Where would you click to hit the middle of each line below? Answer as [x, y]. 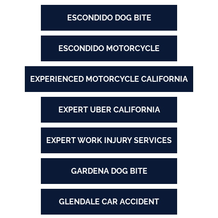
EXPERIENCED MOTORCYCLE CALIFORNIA [109, 79]
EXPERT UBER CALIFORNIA [109, 110]
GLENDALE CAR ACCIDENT [109, 202]
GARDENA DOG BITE [109, 171]
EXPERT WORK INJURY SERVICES [109, 141]
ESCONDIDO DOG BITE [109, 18]
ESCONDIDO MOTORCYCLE [109, 49]
